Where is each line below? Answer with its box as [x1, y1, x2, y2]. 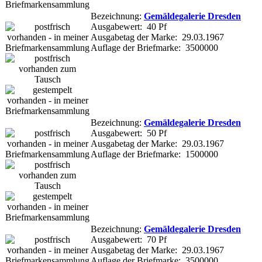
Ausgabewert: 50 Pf [91, 127, 167, 138]
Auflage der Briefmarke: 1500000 [91, 149, 218, 159]
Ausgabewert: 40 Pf [91, 21, 167, 32]
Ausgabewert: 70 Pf [91, 234, 167, 244]
